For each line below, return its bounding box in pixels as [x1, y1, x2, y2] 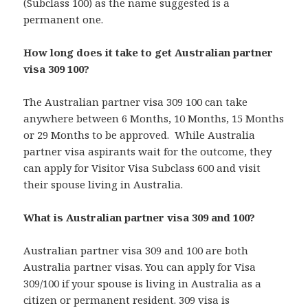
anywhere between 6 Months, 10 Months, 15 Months [23, 111, 285, 126]
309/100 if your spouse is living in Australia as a [23, 276, 262, 291]
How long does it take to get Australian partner [23, 45, 274, 60]
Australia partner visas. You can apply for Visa [23, 260, 256, 274]
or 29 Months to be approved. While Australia [23, 128, 256, 142]
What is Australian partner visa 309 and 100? [23, 210, 256, 225]
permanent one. [23, 12, 104, 27]
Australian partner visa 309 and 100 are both [23, 243, 249, 258]
